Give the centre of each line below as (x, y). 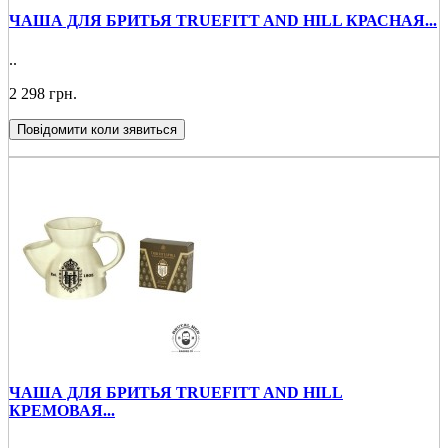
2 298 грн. (43, 94)
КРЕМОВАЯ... (62, 410)
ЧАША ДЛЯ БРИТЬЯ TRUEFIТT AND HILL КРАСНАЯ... (223, 21)
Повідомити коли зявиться (97, 130)
